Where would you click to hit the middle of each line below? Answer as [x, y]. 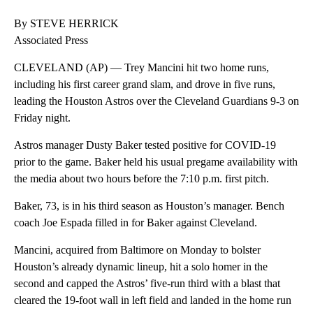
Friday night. [42, 118]
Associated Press [51, 41]
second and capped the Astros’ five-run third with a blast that [147, 284]
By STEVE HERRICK [66, 24]
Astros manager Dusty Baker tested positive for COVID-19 [145, 145]
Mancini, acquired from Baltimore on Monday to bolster [137, 250]
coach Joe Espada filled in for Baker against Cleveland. [136, 223]
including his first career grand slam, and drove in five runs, [145, 85]
